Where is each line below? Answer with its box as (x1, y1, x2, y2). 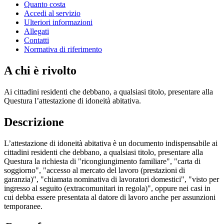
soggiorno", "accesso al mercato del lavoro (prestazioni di (4, 165, 185, 174)
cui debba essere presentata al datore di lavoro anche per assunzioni (4, 192, 215, 201)
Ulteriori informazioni (24, 17, 92, 26)
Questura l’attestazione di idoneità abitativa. (4, 96, 141, 105)
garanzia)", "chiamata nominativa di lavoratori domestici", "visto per (4, 174, 219, 183)
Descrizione (4, 115, 64, 128)
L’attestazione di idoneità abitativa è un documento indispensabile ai (4, 138, 217, 147)
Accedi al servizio (24, 8, 80, 17)
